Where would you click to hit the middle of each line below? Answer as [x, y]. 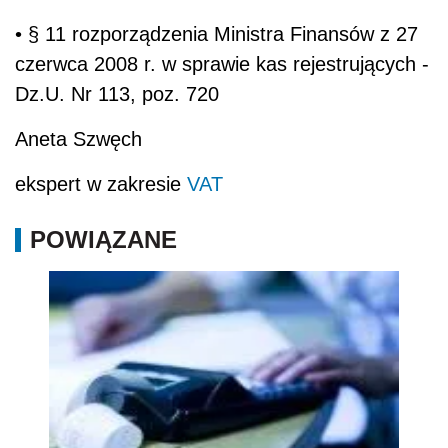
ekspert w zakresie [101, 183]
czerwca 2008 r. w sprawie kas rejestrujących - [222, 63]
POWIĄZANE [103, 239]
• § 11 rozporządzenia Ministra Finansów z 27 [216, 33]
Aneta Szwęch [78, 138]
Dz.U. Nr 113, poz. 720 [117, 93]
